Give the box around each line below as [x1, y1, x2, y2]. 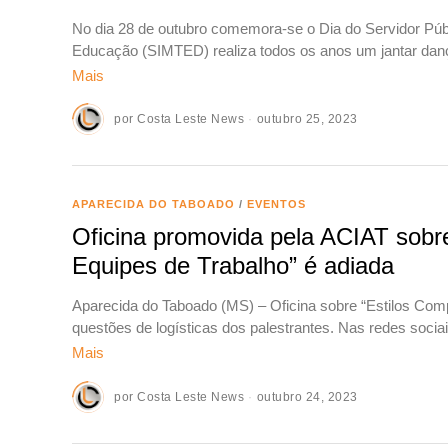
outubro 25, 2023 [256, 112, 358, 127]
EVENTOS [247, 198, 306, 211]
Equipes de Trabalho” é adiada [72, 252, 394, 280]
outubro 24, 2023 [256, 389, 358, 404]
